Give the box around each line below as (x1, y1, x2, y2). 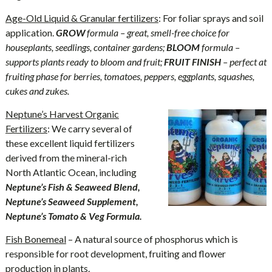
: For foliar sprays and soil (158, 12, 263, 24)
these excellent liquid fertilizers (5, 137, 135, 149)
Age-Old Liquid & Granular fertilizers (5, 12, 158, 24)
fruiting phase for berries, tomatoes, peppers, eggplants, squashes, (5, 70, 254, 82)
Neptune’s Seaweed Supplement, (5, 195, 138, 207)
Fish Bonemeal (5, 233, 66, 245)
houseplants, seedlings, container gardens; (5, 41, 166, 53)
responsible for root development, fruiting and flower (5, 248, 226, 259)
